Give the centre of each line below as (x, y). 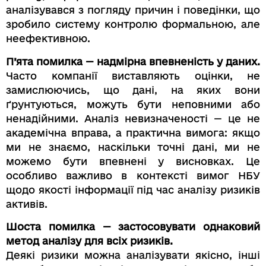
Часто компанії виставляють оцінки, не (133, 75)
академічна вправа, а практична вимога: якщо (133, 132)
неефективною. (48, 39)
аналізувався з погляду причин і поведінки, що (133, 10)
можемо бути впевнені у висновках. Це (133, 161)
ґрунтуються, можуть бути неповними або (133, 104)
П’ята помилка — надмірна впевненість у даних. (133, 61)
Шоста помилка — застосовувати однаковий (133, 226)
